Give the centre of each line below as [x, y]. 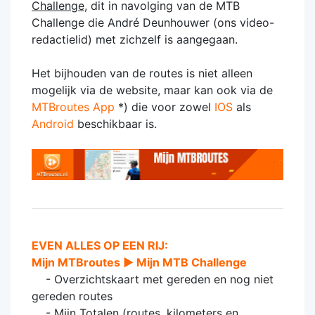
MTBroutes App [73, 107]
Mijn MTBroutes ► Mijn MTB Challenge [139, 262]
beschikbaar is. [115, 123]
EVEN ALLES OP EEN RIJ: [100, 245]
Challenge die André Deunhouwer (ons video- [153, 22]
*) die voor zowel [165, 107]
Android [53, 123]
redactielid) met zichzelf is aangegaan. [136, 39]
